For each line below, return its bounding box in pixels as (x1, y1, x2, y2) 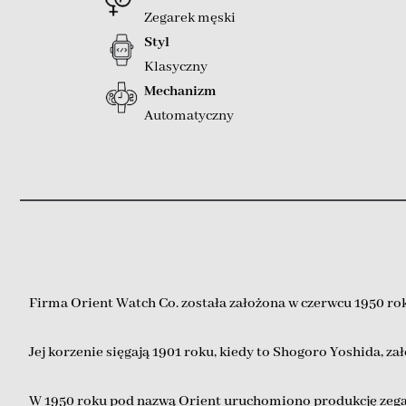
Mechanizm (143, 82, 216, 101)
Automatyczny (143, 106, 234, 125)
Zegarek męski (143, 8, 236, 27)
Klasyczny (143, 57, 208, 76)
